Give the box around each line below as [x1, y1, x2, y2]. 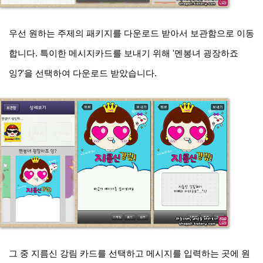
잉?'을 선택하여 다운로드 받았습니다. [9, 68, 157, 79]
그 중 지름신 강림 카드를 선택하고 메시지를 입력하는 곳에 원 [9, 248, 250, 259]
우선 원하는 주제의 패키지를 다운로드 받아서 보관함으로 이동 [9, 28, 254, 39]
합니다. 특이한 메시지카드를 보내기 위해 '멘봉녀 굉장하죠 [9, 48, 238, 59]
